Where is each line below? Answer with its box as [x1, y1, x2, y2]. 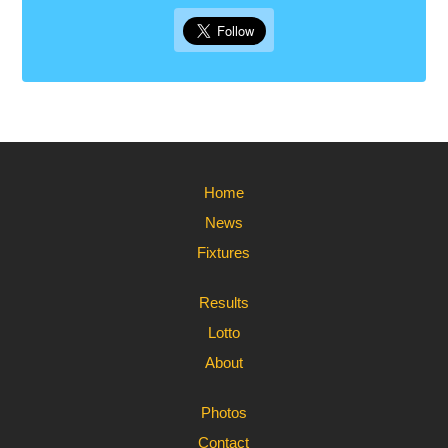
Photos [200, 404, 247, 421]
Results [198, 294, 249, 311]
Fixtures [197, 244, 251, 261]
